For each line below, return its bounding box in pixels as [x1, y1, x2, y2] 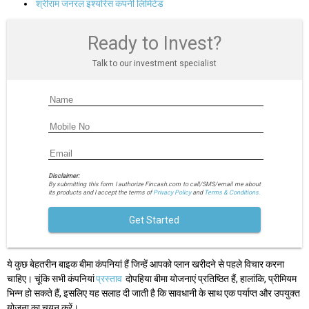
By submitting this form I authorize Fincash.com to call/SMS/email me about [48, 180, 261, 188]
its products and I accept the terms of [48, 188, 153, 196]
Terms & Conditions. [203, 188, 260, 196]
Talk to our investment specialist [92, 59, 217, 69]
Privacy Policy [152, 188, 191, 196]
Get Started [129, 215, 180, 226]
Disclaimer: [48, 172, 79, 179]
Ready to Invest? [87, 32, 222, 55]
